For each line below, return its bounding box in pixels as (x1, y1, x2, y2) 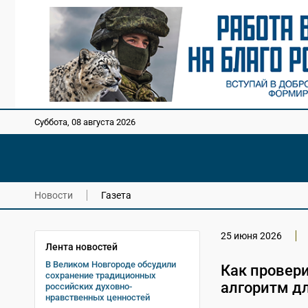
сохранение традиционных (45, 269, 156, 280)
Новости (34, 189, 73, 201)
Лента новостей (45, 241, 118, 252)
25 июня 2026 (220, 230, 282, 241)
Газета (101, 189, 131, 201)
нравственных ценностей (45, 291, 150, 302)
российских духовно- (45, 280, 132, 291)
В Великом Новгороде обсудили (45, 258, 176, 269)
